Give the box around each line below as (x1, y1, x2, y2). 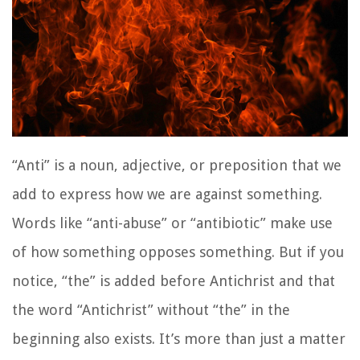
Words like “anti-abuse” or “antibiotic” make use (12, 215, 333, 231)
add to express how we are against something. (12, 186, 322, 202)
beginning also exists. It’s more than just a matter (12, 330, 346, 347)
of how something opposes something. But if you (12, 243, 344, 260)
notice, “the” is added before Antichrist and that (12, 272, 335, 289)
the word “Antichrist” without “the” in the (12, 301, 290, 318)
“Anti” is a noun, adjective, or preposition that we (12, 157, 342, 174)
